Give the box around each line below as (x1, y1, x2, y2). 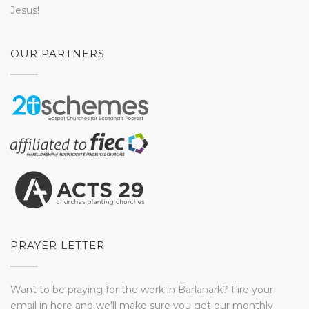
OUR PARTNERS (10, 47, 105, 61)
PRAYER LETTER (10, 239, 105, 252)
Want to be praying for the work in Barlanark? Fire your (10, 283, 273, 297)
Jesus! (10, 4, 39, 17)
